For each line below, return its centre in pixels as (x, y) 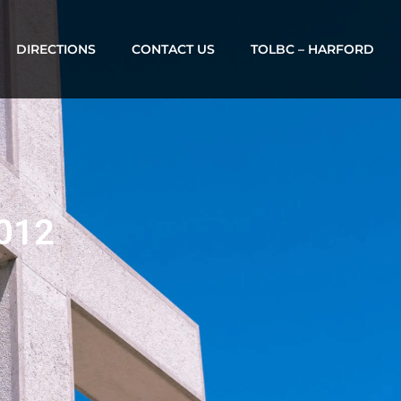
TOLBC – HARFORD (312, 49)
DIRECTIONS (55, 49)
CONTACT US (173, 49)
